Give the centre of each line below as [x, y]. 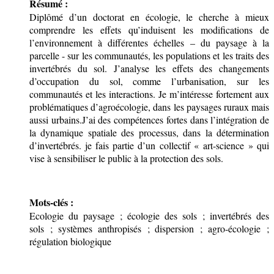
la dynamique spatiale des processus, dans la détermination [149, 133]
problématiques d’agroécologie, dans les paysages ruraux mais [149, 107]
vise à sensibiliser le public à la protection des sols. [126, 158]
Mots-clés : [51, 202]
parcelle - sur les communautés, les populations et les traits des [149, 56]
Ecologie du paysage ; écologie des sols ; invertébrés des [149, 216]
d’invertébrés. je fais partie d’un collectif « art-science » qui [149, 146]
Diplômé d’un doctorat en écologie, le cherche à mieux [149, 17]
